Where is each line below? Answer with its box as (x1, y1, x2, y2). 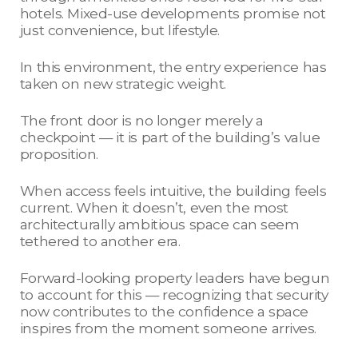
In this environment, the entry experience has (19, 58, 327, 76)
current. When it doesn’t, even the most (19, 199, 288, 217)
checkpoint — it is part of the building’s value (19, 129, 320, 146)
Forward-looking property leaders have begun (19, 269, 330, 287)
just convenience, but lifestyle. (19, 22, 220, 39)
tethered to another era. (19, 233, 181, 250)
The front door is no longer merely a (19, 112, 264, 129)
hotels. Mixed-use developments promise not (19, 5, 326, 22)
